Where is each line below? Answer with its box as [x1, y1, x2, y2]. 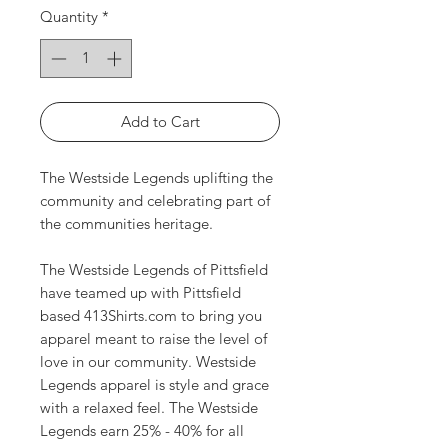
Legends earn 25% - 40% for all [40, 420, 244, 440]
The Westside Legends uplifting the [40, 167, 273, 187]
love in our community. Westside [40, 351, 256, 371]
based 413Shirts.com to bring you [40, 305, 262, 325]
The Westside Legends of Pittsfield [40, 259, 268, 279]
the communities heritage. [40, 213, 213, 233]
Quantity [40, 7, 98, 27]
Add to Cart [120, 111, 200, 131]
